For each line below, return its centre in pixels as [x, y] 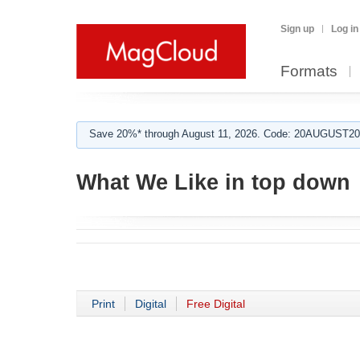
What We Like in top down [213, 182]
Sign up [297, 29]
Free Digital [216, 304]
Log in [345, 29]
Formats [309, 71]
